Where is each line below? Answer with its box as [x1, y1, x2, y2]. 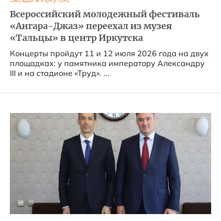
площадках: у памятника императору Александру [10, 58, 205, 68]
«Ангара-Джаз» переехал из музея [10, 21, 172, 32]
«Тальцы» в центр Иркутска [10, 33, 143, 43]
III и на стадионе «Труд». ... [104, 68, 110, 78]
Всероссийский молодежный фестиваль [10, 9, 200, 20]
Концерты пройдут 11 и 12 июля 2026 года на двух [10, 48, 209, 58]
